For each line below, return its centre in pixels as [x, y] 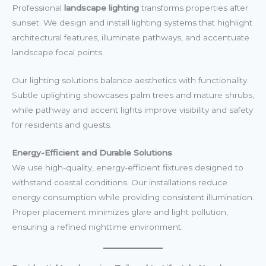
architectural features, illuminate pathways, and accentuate [131, 38]
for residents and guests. [62, 125]
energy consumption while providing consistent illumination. [133, 197]
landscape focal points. [58, 53]
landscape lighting [102, 8]
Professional [38, 8]
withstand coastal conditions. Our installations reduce [120, 183]
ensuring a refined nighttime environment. [97, 227]
